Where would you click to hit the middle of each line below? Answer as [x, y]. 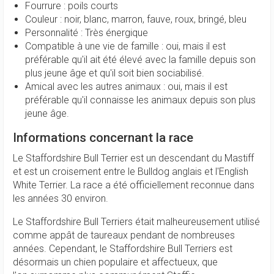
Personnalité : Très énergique [87, 33]
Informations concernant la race [103, 138]
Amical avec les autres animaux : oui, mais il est [126, 87]
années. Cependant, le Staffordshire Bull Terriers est [123, 249]
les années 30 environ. [61, 198]
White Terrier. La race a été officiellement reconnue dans [134, 185]
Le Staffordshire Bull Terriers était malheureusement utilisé [136, 222]
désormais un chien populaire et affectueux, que [115, 262]
